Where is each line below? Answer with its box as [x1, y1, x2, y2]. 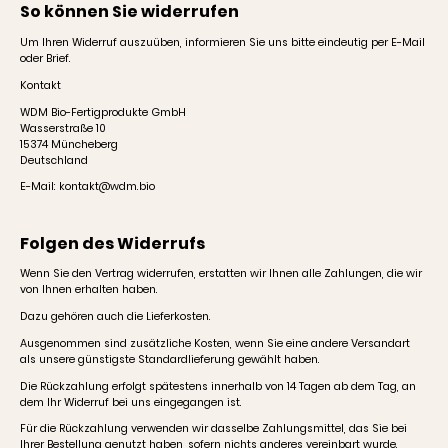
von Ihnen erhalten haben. [20, 282, 158, 298]
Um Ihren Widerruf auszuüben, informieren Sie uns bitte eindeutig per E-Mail [20, 35, 425, 51]
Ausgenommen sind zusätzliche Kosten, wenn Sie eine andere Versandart [20, 335, 410, 351]
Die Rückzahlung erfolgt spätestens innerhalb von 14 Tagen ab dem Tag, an [20, 378, 416, 394]
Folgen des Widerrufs [20, 231, 205, 255]
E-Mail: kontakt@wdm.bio [20, 179, 155, 195]
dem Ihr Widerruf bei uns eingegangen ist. [20, 394, 242, 410]
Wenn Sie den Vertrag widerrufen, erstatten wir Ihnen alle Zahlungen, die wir [20, 266, 422, 282]
